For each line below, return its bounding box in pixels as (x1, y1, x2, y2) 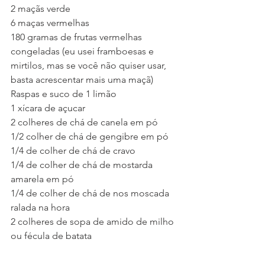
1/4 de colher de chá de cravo (11, 145, 135, 156)
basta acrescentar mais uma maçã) (11, 74, 153, 85)
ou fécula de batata (11, 230, 92, 241)
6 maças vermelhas (11, 17, 89, 28)
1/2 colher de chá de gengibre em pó (11, 131, 169, 142)
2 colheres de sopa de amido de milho (11, 216, 179, 227)
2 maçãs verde (11, 3, 70, 14)
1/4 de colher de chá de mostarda (11, 159, 155, 170)
